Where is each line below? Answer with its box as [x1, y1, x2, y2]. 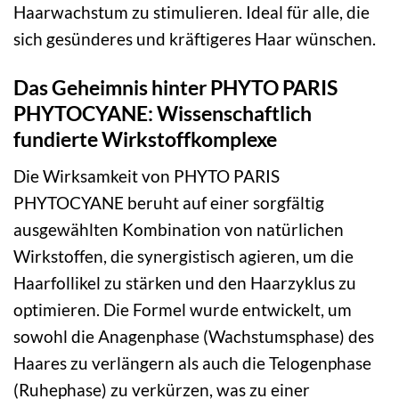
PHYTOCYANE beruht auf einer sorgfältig [13, 191, 324, 213]
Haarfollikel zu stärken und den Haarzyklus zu [13, 272, 356, 293]
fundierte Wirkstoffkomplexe [13, 126, 277, 152]
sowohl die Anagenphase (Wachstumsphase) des [13, 325, 374, 346]
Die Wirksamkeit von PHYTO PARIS [13, 165, 280, 186]
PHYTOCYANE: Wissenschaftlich [13, 101, 312, 126]
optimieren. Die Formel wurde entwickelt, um [13, 298, 352, 320]
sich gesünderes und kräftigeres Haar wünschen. [13, 28, 376, 50]
